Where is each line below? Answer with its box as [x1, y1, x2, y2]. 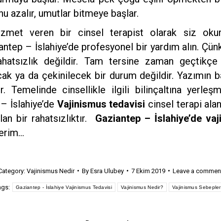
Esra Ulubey [90, 167, 124, 175]
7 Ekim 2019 [131, 167, 165, 175]
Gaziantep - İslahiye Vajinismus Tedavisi [15, 184, 112, 190]
